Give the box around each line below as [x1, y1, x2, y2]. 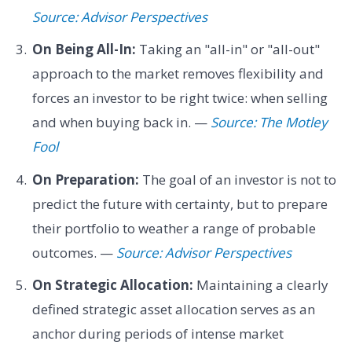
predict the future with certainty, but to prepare [31, 194, 328, 213]
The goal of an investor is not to [138, 170, 336, 189]
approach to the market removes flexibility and [31, 64, 324, 83]
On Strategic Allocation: [31, 276, 193, 295]
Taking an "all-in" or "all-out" [135, 40, 320, 59]
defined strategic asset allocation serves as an [31, 300, 315, 319]
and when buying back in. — [31, 113, 211, 132]
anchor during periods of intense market [31, 324, 284, 343]
